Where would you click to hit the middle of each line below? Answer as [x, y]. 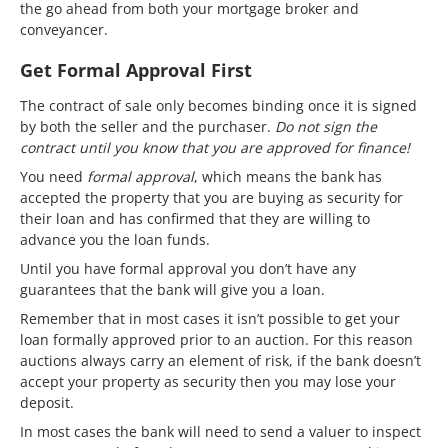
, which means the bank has [288, 176]
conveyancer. [64, 29]
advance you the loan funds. [115, 239]
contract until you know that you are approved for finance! [215, 147]
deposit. [47, 402]
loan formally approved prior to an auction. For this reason [216, 339]
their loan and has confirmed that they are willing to [195, 218]
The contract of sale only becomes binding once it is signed [218, 105]
